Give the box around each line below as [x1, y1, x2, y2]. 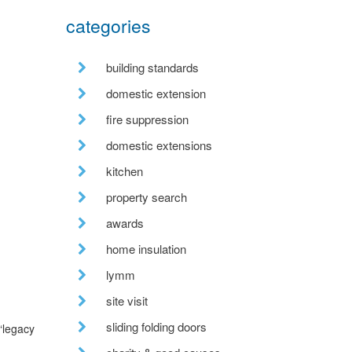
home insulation [105, 240, 186, 257]
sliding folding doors [105, 317, 207, 335]
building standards [105, 58, 199, 75]
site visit [105, 291, 148, 309]
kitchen [105, 162, 143, 179]
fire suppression [105, 110, 189, 127]
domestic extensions [105, 136, 212, 153]
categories [65, 12, 151, 38]
